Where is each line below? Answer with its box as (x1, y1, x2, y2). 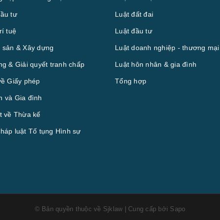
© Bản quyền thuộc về (34, 205, 103, 213)
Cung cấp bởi (126, 205, 170, 213)
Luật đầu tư (115, 27, 152, 35)
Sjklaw (103, 205, 123, 213)
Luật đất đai (115, 10, 153, 18)
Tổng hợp (115, 77, 146, 85)
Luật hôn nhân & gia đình (115, 60, 196, 68)
